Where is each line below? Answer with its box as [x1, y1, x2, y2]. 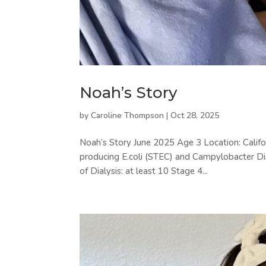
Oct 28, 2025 [170, 109, 220, 121]
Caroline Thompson [91, 109, 164, 121]
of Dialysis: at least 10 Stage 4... [80, 164, 208, 177]
